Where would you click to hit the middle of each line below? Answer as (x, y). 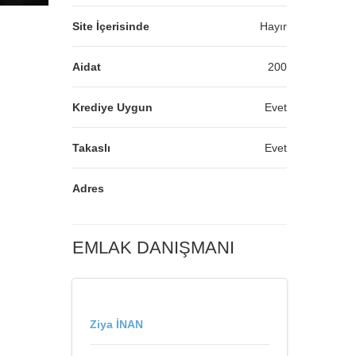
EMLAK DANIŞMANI (153, 248)
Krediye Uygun (112, 107)
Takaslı (91, 148)
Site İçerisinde (111, 26)
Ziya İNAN (116, 324)
